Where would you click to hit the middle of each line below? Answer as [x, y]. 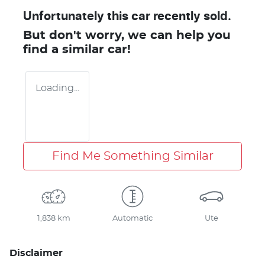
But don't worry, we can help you [127, 35]
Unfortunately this [77, 16]
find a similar [65, 49]
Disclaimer [36, 253]
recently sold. [191, 16]
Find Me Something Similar [132, 156]
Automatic [132, 218]
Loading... [57, 88]
